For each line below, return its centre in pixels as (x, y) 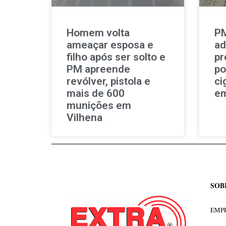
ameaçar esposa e (110, 45)
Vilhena (84, 117)
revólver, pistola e (108, 81)
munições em (99, 105)
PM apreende (98, 69)
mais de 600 (96, 93)
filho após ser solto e (116, 57)
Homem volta (98, 33)
